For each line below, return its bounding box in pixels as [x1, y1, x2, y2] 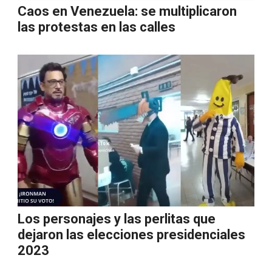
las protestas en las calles [18, 19, 175, 35]
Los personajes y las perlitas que [18, 211, 216, 226]
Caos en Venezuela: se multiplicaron [18, 4, 237, 19]
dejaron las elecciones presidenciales [18, 227, 245, 242]
